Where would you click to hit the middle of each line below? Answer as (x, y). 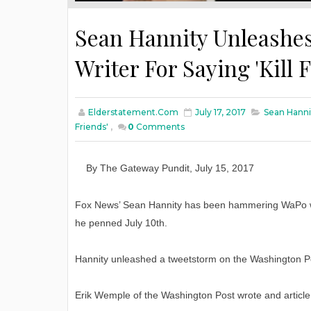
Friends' (92, 127)
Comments (160, 127)
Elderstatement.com (133, 112)
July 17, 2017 (220, 112)
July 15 (211, 168)
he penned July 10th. (121, 223)
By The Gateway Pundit (138, 168)
